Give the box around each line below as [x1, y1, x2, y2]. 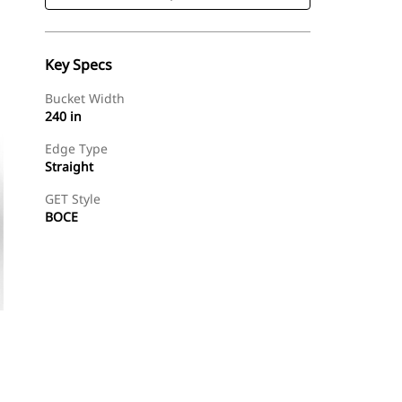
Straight [45, 158, 93, 175]
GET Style [45, 190, 100, 207]
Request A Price [208, 370, 290, 385]
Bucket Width [45, 90, 125, 107]
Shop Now [118, 370, 171, 385]
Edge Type [45, 140, 108, 157]
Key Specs [45, 55, 112, 74]
